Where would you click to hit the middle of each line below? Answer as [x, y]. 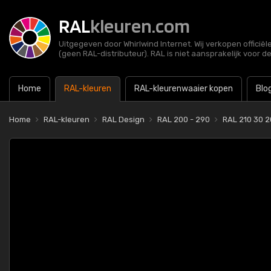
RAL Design [123, 119]
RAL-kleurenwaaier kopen [184, 89]
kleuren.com [140, 26]
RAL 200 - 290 [184, 119]
